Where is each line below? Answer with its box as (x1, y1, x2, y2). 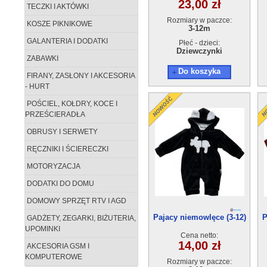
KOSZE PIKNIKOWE (25, 20, 92, 28)
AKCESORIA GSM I (25, 242, 89, 250)
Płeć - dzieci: (179, 39, 220, 47)
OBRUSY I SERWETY (25, 128, 98, 136)
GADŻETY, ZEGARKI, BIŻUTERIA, (25, 214, 136, 222)
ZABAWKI (25, 54, 58, 63)
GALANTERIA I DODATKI (25, 37, 108, 45)
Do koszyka (178, 67, 221, 76)
